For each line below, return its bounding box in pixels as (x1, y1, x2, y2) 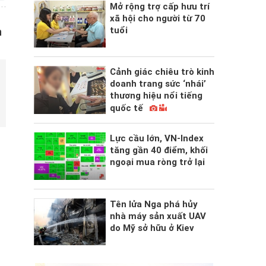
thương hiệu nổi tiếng (109, 90, 202, 102)
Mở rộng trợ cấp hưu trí (109, 1, 210, 12)
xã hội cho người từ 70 (109, 13, 205, 24)
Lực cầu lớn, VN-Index (109, 133, 204, 144)
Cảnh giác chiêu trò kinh (109, 66, 214, 78)
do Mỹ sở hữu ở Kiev (109, 222, 194, 233)
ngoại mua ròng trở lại (109, 157, 205, 168)
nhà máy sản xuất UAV (109, 210, 206, 221)
